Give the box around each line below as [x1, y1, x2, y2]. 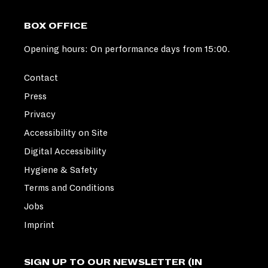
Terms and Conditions [24, 183, 114, 193]
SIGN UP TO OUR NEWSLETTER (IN [24, 257, 202, 267]
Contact [24, 73, 58, 83]
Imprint [24, 220, 54, 230]
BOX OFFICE [24, 21, 87, 31]
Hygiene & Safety [24, 165, 98, 175]
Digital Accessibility [24, 146, 106, 156]
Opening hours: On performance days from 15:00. [24, 44, 230, 54]
